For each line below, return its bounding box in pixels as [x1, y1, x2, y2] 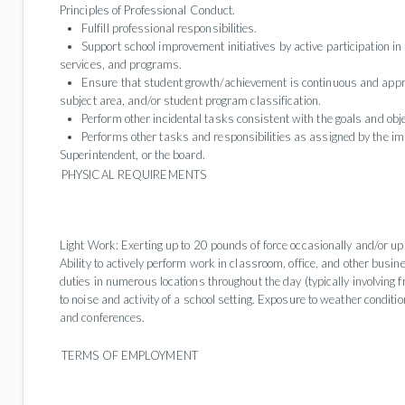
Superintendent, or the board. [60, 147, 205, 162]
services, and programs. [60, 57, 183, 71]
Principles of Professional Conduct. [60, 3, 236, 17]
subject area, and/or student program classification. [60, 93, 321, 108]
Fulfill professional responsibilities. [81, 21, 258, 35]
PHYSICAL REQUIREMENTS [61, 167, 206, 182]
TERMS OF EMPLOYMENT [61, 348, 198, 363]
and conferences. [60, 310, 148, 325]
